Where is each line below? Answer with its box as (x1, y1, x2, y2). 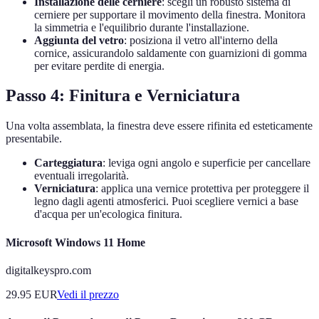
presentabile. (6, 132, 62, 145)
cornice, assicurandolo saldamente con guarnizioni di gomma (34, 46, 307, 59)
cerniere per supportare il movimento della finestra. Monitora (34, 8, 305, 21)
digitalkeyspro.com (6, 263, 91, 276)
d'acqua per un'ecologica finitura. (34, 208, 182, 221)
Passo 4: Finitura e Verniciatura (6, 86, 240, 105)
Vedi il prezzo (57, 288, 119, 300)
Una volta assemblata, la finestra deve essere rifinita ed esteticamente (6, 120, 313, 132)
